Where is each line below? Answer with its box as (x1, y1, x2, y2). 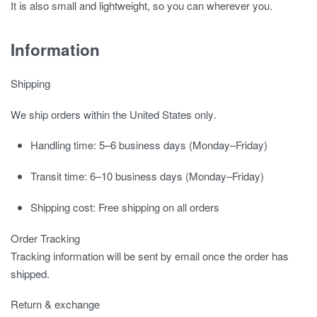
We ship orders (11, 106, 83, 122)
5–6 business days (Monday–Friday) (96, 137, 268, 153)
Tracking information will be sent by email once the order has (11, 248, 289, 263)
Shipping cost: (30, 199, 96, 214)
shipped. (11, 265, 50, 281)
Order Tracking (11, 230, 80, 246)
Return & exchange (11, 296, 100, 312)
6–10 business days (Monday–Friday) (87, 168, 265, 183)
